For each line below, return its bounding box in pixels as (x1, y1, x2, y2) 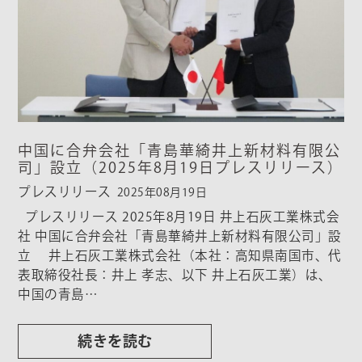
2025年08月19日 (116, 187, 208, 199)
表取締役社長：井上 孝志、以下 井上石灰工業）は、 (18, 268, 332, 282)
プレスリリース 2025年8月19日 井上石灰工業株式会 (18, 210, 340, 224)
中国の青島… (18, 288, 99, 301)
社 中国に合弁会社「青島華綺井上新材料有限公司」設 (18, 229, 342, 243)
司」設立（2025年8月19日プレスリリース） (18, 160, 344, 175)
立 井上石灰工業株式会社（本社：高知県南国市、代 (18, 249, 342, 263)
